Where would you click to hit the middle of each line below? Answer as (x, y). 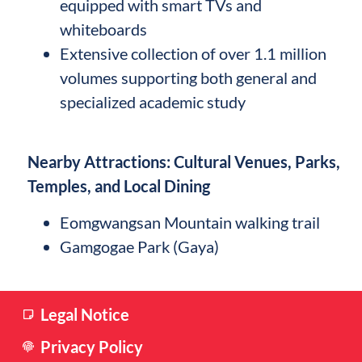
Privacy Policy (92, 346)
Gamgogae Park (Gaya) (140, 246)
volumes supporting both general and (189, 77)
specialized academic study (153, 101)
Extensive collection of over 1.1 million (194, 53)
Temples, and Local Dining (119, 186)
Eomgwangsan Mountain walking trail (190, 222)
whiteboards (104, 29)
